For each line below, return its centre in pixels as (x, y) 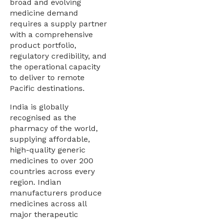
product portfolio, (43, 45)
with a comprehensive (51, 35)
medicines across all (48, 204)
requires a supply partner (58, 24)
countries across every (52, 172)
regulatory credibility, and (58, 56)
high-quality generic (48, 150)
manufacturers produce (56, 193)
